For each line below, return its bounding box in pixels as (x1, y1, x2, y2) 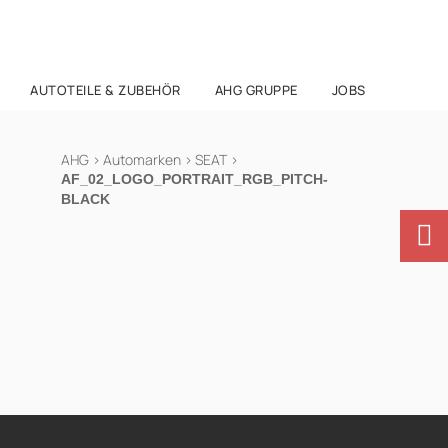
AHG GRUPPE (214, 81, 298, 99)
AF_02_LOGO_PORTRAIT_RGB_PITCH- (61, 171, 328, 187)
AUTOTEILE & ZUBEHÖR (30, 81, 181, 99)
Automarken (103, 150, 181, 169)
